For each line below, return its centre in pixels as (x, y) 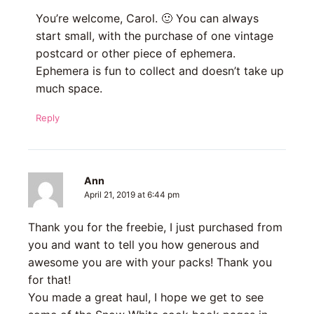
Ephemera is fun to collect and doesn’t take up (159, 71)
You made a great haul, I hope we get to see (146, 298)
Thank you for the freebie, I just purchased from (155, 227)
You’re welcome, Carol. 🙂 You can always (147, 19)
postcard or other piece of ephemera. (135, 54)
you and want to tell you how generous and (144, 245)
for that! (49, 280)
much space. (69, 89)
